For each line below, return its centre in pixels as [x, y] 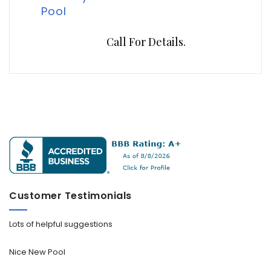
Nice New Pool [37, 252]
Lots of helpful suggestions [61, 224]
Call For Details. [145, 42]
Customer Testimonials [70, 196]
